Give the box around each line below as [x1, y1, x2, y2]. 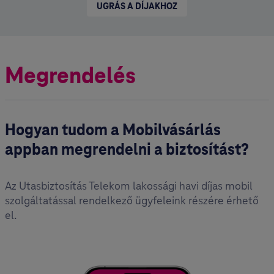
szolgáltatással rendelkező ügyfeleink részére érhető [5, 193, 259, 208]
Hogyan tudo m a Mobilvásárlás [5, 120, 221, 140]
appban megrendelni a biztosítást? [5, 139, 249, 160]
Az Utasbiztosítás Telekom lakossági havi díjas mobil [5, 179, 253, 193]
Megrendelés [5, 61, 136, 90]
